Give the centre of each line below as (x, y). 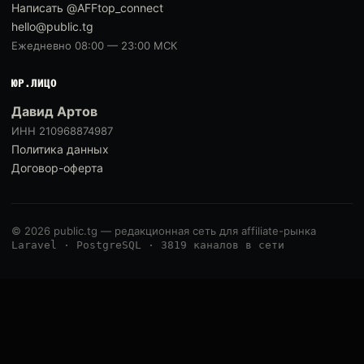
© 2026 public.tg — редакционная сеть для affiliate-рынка (164, 231)
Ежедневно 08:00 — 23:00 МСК (94, 45)
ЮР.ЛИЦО (34, 84)
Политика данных (60, 149)
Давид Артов (54, 111)
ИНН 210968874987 (62, 131)
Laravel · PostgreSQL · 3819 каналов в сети (148, 245)
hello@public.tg (52, 26)
